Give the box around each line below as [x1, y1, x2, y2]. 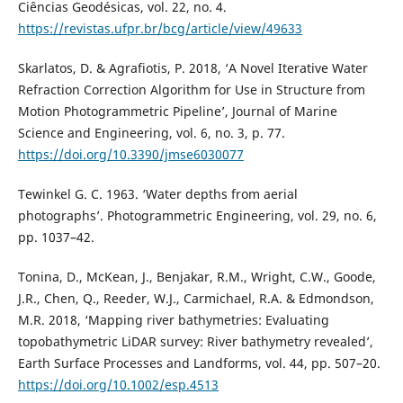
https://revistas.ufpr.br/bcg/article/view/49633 [17, 20, 302, 38]
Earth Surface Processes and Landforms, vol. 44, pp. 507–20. [17, 354, 381, 372]
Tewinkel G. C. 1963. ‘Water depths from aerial [17, 185, 298, 203]
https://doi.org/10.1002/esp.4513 [17, 376, 219, 394]
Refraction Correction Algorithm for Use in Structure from [17, 81, 365, 99]
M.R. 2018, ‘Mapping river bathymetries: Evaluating [17, 311, 329, 329]
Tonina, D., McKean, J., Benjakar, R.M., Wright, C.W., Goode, [17, 268, 376, 286]
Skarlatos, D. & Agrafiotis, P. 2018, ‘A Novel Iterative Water [17, 59, 368, 77]
